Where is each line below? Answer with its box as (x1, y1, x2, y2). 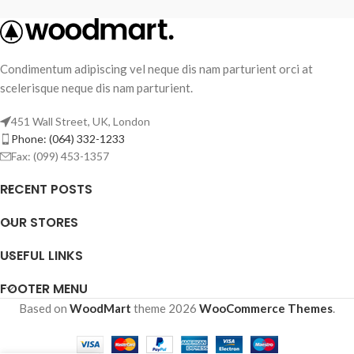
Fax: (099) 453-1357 (11, 149, 109, 163)
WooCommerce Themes (199, 300, 333, 315)
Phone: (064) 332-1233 (11, 131, 125, 145)
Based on (19, 300, 70, 315)
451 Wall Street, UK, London (11, 114, 150, 128)
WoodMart (70, 300, 131, 315)
